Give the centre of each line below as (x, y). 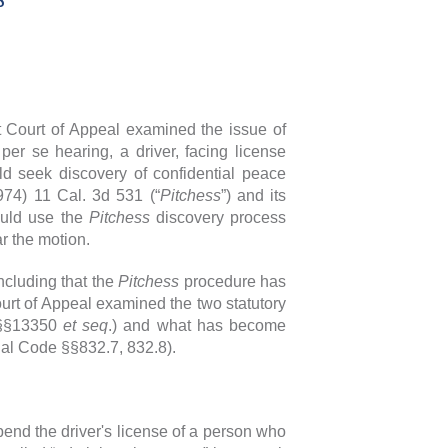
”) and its (253, 195)
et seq (86, 325)
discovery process (218, 217)
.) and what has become (197, 325)
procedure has (233, 281)
